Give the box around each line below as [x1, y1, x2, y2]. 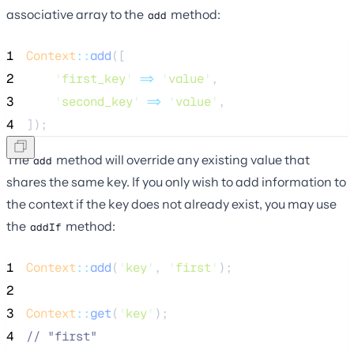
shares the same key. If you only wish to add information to [6, 173, 346, 190]
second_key [62, 92, 133, 110]
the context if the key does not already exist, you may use [6, 195, 337, 212]
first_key [62, 70, 126, 87]
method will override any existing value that [54, 151, 310, 168]
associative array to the [6, 6, 146, 22]
